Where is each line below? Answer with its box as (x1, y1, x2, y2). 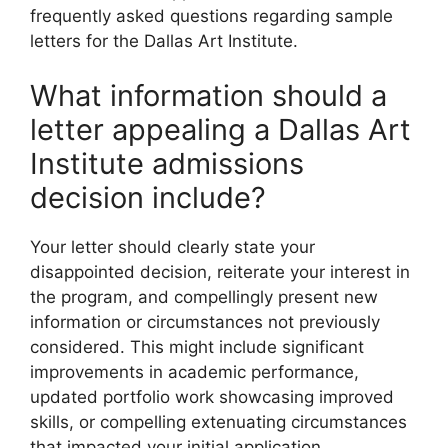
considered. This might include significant (30, 337, 364, 358)
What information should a (30, 78, 387, 114)
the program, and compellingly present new (30, 287, 378, 308)
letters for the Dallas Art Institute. (30, 30, 298, 51)
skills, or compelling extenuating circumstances (30, 412, 407, 433)
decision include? (30, 180, 266, 216)
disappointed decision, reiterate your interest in (30, 262, 410, 283)
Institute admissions (30, 146, 304, 182)
